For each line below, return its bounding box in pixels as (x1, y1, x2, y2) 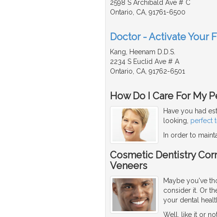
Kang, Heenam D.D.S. (110, 48, 175, 56)
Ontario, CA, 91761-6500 (110, 8, 186, 16)
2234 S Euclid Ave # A (110, 58, 179, 66)
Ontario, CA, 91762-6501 (110, 67, 185, 76)
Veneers (110, 160, 147, 172)
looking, (163, 117, 190, 125)
